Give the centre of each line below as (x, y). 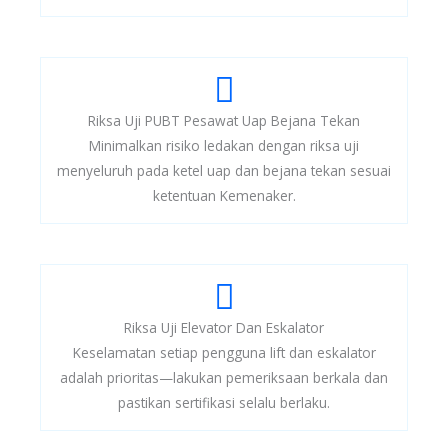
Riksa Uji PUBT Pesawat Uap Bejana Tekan (224, 120)
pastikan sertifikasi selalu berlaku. (224, 402)
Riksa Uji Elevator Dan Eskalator (224, 327)
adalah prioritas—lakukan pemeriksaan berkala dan (224, 377)
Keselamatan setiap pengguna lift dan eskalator (224, 352)
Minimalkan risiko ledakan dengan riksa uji (224, 145)
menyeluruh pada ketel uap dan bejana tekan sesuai (224, 170)
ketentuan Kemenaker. (224, 195)
